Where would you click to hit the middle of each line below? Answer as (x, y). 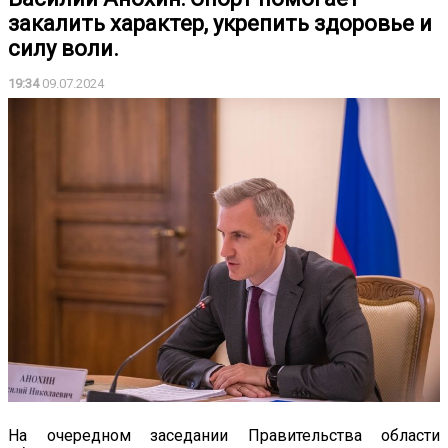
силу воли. (63, 48)
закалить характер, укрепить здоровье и (220, 23)
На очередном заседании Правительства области (224, 436)
